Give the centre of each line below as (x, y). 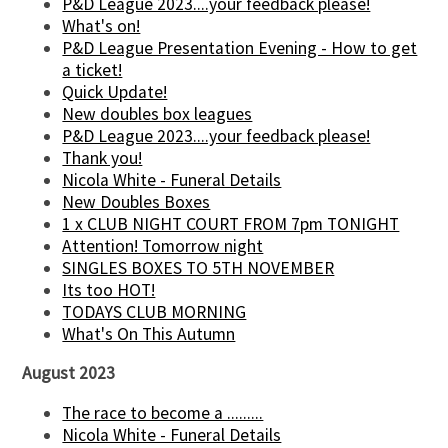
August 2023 (69, 373)
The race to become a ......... (163, 412)
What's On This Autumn (149, 333)
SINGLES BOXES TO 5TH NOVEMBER (198, 267)
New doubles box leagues (157, 113)
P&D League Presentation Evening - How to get (240, 47)
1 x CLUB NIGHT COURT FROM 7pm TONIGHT (231, 223)
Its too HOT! (109, 289)
